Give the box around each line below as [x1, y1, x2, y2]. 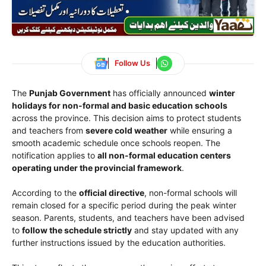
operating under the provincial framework [12, 162, 182, 173]
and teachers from [12, 125, 85, 135]
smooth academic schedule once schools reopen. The [12, 137, 220, 148]
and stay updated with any [132, 224, 239, 235]
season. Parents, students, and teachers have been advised [12, 212, 245, 223]
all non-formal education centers [97, 150, 231, 160]
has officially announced [110, 87, 209, 98]
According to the [12, 187, 79, 198]
